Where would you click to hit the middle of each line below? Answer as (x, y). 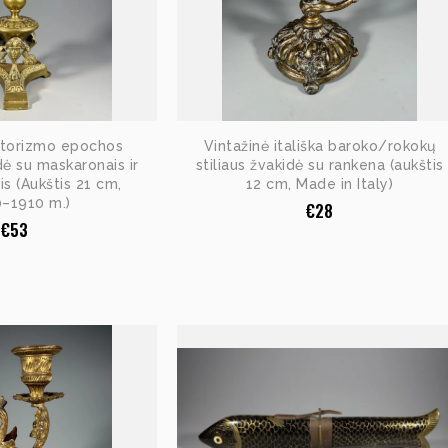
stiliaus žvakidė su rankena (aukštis (319, 165)
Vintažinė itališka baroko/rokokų (319, 146)
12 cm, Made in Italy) (319, 184)
